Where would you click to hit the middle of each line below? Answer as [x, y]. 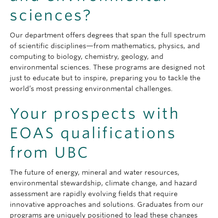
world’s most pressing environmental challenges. [91, 89]
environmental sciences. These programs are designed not [107, 67]
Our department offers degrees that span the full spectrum [108, 35]
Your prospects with [95, 114]
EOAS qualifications [93, 133]
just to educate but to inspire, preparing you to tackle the [105, 78]
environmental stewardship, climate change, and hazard [103, 183]
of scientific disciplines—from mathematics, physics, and [105, 46]
